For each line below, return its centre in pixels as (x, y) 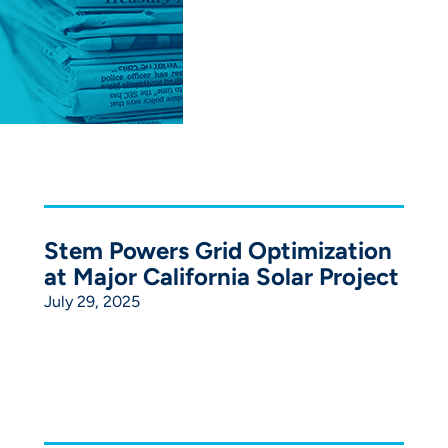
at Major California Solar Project (221, 276)
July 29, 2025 (91, 301)
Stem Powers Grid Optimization (217, 250)
